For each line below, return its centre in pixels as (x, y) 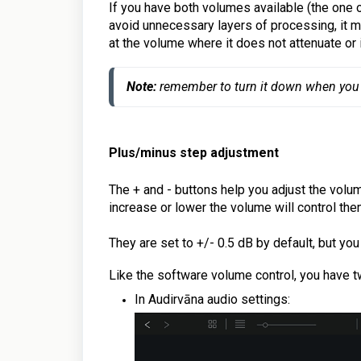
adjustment (243, 152)
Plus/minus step (158, 152)
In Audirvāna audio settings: (212, 299)
